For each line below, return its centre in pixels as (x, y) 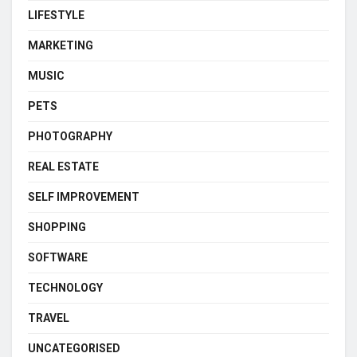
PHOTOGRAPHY (70, 136)
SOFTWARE (58, 257)
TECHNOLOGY (65, 287)
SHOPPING (57, 227)
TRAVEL (49, 318)
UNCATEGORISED (74, 348)
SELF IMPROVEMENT (84, 196)
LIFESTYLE (56, 15)
